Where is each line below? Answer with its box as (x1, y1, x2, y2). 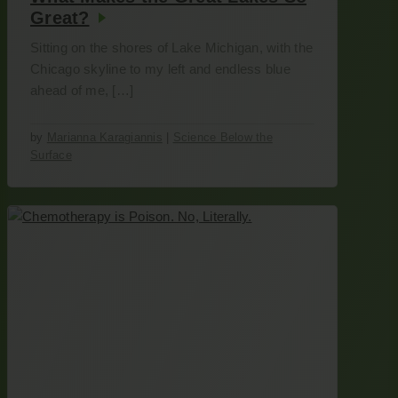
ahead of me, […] (30, 83, 133, 98)
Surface (30, 148, 72, 162)
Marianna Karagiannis (46, 131, 163, 144)
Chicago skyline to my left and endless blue (30, 61, 291, 76)
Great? (30, 8, 90, 28)
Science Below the (172, 131, 273, 144)
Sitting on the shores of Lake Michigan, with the (30, 40, 313, 55)
